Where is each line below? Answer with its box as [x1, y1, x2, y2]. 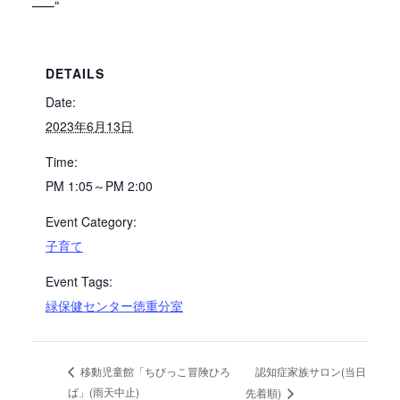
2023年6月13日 [46, 117, 133, 136]
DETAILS [46, 64, 104, 83]
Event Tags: [46, 272, 112, 291]
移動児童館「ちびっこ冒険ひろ [78, 363, 230, 379]
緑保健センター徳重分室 [46, 296, 183, 315]
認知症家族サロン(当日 [254, 362, 366, 379]
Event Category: [46, 212, 137, 231]
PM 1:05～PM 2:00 [46, 177, 153, 196]
